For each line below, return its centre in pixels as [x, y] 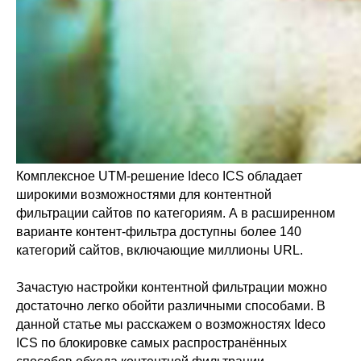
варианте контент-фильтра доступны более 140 [159, 232]
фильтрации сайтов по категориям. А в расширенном [176, 213]
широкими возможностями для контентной [144, 195]
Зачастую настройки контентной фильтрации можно [172, 287]
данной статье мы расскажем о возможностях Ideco [171, 324]
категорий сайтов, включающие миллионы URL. [160, 250]
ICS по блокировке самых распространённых [151, 343]
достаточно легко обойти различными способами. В [171, 306]
